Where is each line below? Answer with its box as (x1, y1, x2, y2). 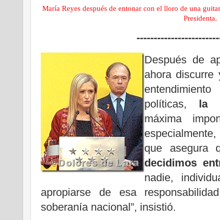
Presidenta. (184, 14, 217, 23)
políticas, (144, 98, 199, 110)
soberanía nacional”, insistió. (41, 201, 176, 214)
